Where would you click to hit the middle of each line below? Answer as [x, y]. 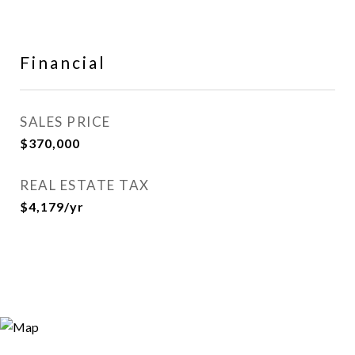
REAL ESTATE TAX [85, 185]
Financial [63, 62]
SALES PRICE [65, 122]
